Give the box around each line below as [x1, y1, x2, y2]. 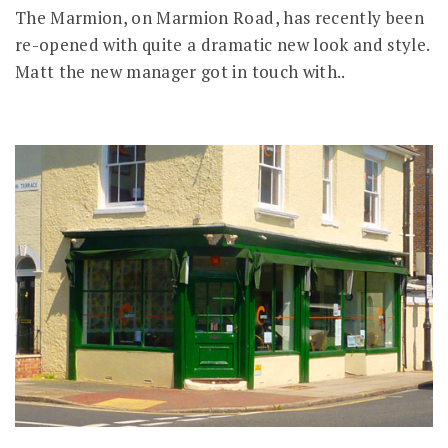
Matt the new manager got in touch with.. [15, 59, 346, 83]
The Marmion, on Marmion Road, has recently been [15, 5, 424, 29]
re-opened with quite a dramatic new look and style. [15, 32, 430, 56]
